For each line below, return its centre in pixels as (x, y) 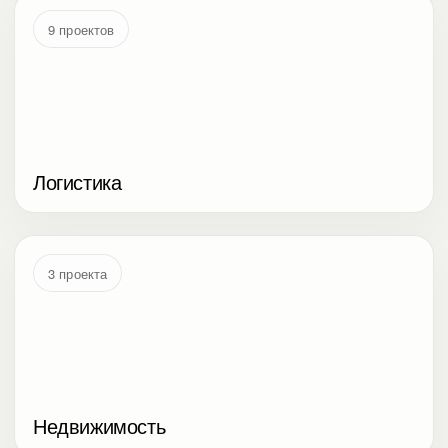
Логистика (77, 181)
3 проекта (78, 273)
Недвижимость (99, 425)
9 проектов (81, 29)
